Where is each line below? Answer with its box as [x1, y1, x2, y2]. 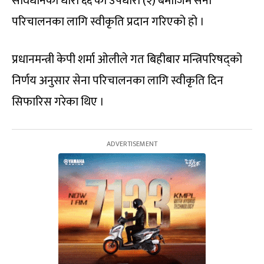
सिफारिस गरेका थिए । [12, 92, 104, 113]
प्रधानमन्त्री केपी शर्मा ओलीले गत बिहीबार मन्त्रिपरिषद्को [12, 49, 242, 70]
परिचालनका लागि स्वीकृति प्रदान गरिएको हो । [12, 12, 204, 32]
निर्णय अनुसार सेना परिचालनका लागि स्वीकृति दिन [12, 71, 223, 91]
